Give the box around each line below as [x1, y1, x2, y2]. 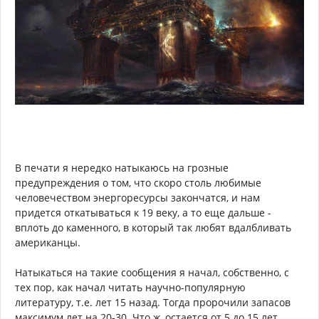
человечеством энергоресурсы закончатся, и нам [15, 191, 260, 205]
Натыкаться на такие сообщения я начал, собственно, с [15, 266, 289, 280]
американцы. [15, 236, 80, 250]
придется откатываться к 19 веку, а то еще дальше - [15, 206, 271, 220]
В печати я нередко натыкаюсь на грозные [15, 161, 229, 175]
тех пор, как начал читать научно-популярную [15, 281, 246, 295]
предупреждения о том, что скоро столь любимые [15, 176, 261, 190]
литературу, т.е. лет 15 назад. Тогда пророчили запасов [15, 296, 291, 310]
